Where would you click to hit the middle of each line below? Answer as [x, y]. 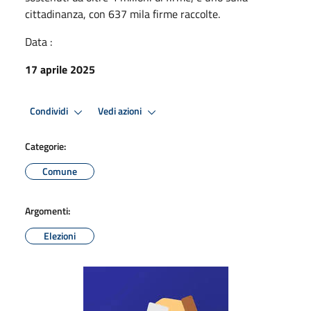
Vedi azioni [121, 111]
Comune [60, 171]
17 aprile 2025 [60, 69]
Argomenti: [48, 210]
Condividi [50, 111]
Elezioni [60, 235]
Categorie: [45, 146]
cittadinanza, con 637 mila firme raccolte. [123, 14]
